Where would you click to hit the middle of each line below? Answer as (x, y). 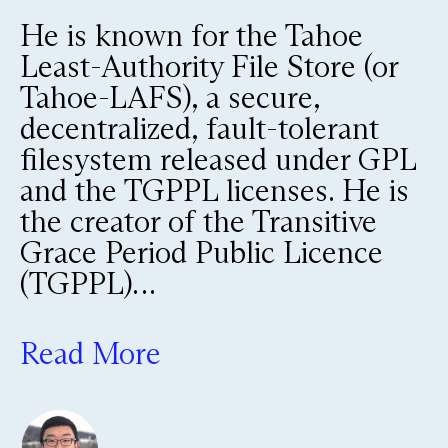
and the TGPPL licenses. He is (214, 190)
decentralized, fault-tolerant (199, 128)
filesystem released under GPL (218, 159)
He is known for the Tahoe (191, 35)
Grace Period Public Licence (201, 252)
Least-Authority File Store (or (209, 66)
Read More (90, 353)
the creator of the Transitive (198, 221)
